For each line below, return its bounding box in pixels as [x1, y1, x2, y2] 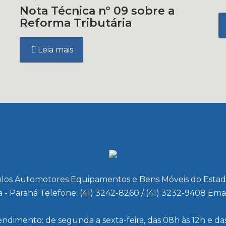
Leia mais [38, 45, 74, 54]
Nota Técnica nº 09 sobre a [20, 4, 175, 18]
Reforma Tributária [20, 16, 132, 30]
